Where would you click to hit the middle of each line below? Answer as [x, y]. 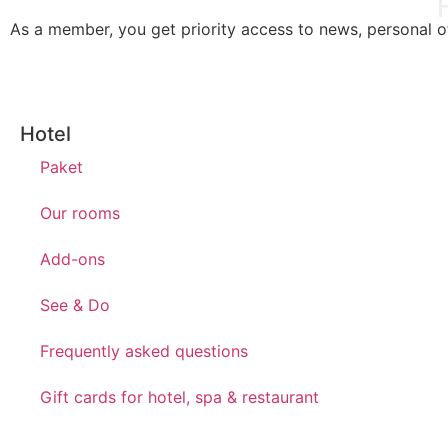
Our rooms [80, 213]
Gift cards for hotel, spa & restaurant [179, 397]
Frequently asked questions [144, 351]
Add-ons [72, 259]
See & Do [75, 305]
